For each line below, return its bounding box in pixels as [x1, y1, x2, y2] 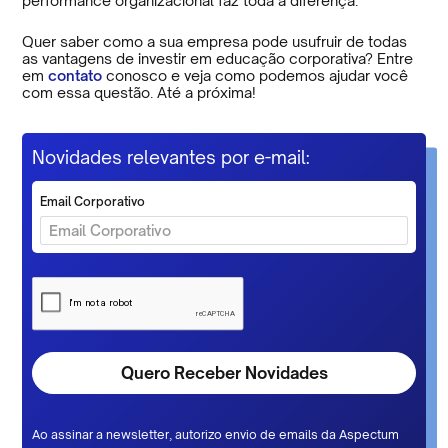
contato [44, 66, 103, 84]
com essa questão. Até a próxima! [22, 83, 257, 101]
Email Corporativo [40, 194, 146, 210]
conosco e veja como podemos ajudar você [102, 66, 409, 84]
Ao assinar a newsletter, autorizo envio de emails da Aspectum [32, 427, 400, 443]
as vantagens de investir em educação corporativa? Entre [22, 49, 414, 67]
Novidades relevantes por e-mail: [32, 145, 311, 168]
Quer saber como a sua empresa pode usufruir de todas [22, 32, 408, 50]
